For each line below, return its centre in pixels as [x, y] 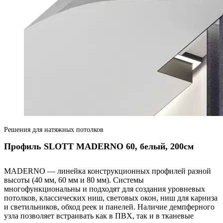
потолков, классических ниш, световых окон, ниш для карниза [111, 198]
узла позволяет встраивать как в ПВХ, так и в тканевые [99, 216]
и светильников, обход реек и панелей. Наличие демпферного [109, 207]
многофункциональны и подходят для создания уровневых [105, 189]
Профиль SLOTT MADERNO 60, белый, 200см [99, 147]
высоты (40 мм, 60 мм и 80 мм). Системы [74, 180]
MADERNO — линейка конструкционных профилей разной [108, 171]
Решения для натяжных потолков [54, 130]
